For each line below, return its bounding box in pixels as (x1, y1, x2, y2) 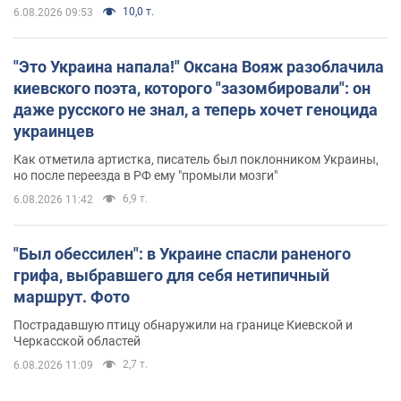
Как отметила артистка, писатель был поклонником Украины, (13, 151, 379, 166)
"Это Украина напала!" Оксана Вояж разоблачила (13, 56, 384, 76)
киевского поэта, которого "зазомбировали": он (13, 78, 371, 98)
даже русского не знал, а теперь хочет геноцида (13, 99, 378, 119)
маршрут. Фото (13, 286, 130, 306)
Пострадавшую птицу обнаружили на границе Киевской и (13, 317, 353, 332)
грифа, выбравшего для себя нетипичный (13, 265, 329, 285)
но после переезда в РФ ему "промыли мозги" (13, 167, 277, 183)
